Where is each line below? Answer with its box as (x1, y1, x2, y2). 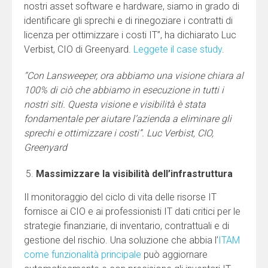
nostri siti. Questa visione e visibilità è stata (24, 98, 206, 110)
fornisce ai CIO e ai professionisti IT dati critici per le (24, 205, 240, 217)
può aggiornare (141, 248, 208, 260)
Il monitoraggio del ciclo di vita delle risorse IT (24, 191, 217, 203)
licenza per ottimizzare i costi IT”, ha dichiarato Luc (24, 29, 236, 41)
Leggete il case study (133, 43, 222, 55)
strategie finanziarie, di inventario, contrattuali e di (24, 220, 229, 232)
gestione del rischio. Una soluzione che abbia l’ (24, 234, 218, 246)
